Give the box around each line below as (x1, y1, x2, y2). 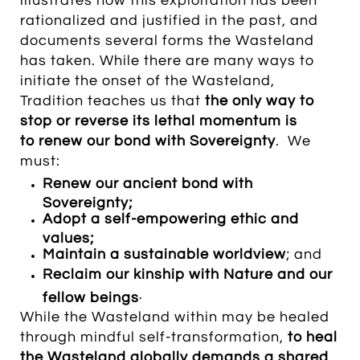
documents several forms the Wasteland (20, 33, 314, 48)
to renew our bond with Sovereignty (20, 133, 276, 149)
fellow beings (43, 290, 139, 301)
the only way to (205, 93, 314, 108)
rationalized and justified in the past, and (20, 13, 318, 28)
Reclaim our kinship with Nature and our (43, 267, 333, 282)
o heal (293, 329, 337, 345)
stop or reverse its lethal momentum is (20, 113, 297, 129)
